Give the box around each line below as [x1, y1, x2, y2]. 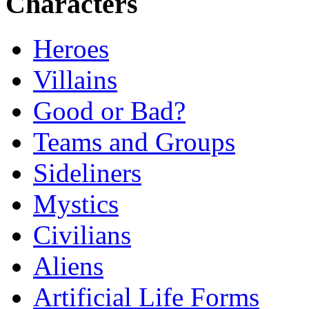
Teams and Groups [33, 127, 235, 157]
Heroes [33, 34, 109, 64]
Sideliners [33, 158, 141, 188]
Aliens [33, 251, 103, 281]
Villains [33, 65, 117, 95]
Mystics [33, 189, 119, 219]
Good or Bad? [33, 96, 186, 126]
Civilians [33, 220, 131, 250]
